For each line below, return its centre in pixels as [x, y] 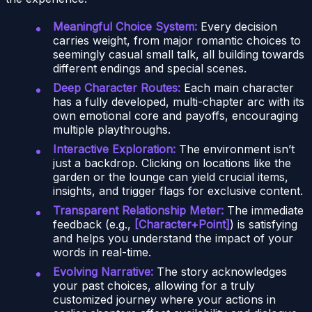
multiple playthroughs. [112, 129]
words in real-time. [102, 252]
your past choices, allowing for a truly [154, 285]
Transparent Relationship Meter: [138, 210]
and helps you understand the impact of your [173, 238]
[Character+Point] [182, 224]
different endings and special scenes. [150, 68]
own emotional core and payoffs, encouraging [175, 115]
